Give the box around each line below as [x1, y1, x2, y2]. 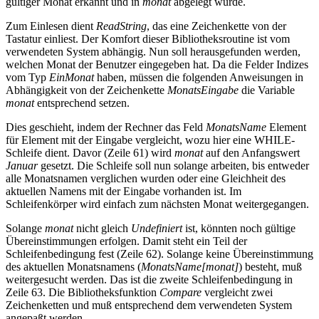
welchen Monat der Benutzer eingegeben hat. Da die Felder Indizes [6, 58, 308, 70]
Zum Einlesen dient [6, 19, 96, 32]
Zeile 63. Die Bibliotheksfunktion [6, 286, 159, 298]
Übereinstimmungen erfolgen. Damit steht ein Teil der [6, 234, 247, 247]
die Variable [239, 83, 295, 96]
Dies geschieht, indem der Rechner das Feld [6, 120, 206, 133]
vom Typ [6, 70, 49, 83]
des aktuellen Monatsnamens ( [6, 260, 141, 273]
